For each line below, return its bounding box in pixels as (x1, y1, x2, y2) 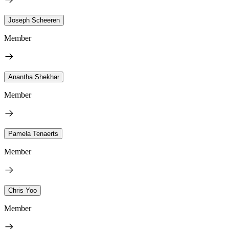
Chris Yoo (8, 186, 37, 194)
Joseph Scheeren (8, 16, 60, 24)
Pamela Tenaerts (8, 129, 58, 138)
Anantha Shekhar (8, 73, 59, 81)
